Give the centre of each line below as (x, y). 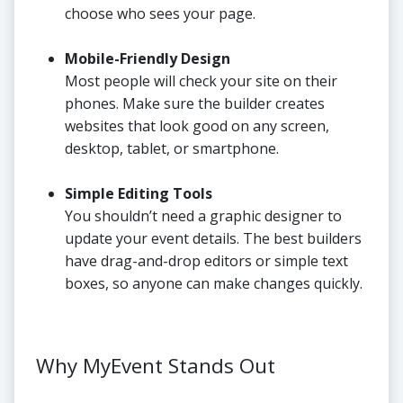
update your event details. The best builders (213, 239)
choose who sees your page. (160, 14)
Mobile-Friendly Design (148, 59)
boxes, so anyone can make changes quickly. (214, 284)
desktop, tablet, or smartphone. (172, 149)
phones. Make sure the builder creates (195, 104)
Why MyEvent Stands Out (156, 366)
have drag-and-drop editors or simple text (206, 261)
